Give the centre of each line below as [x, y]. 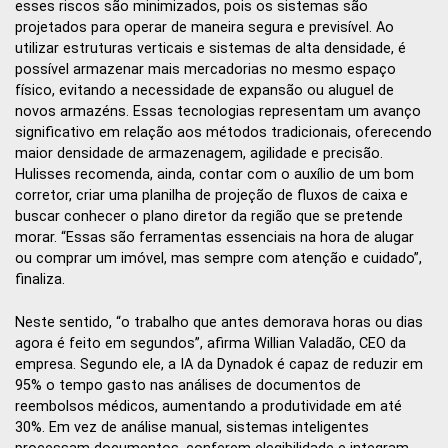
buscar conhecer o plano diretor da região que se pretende [209, 217]
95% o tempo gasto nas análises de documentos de [188, 385]
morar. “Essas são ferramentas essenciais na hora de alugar [214, 238]
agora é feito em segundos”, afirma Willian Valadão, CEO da [210, 343]
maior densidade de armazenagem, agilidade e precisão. [199, 154]
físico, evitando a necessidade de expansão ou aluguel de [204, 91]
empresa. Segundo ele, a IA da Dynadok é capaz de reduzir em [219, 364]
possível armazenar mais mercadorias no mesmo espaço [205, 70]
